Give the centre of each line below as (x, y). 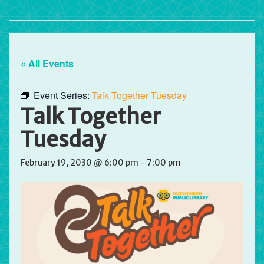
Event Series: (63, 95)
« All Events (47, 64)
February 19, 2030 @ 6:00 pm (80, 163)
